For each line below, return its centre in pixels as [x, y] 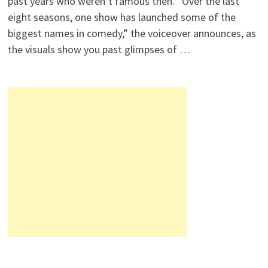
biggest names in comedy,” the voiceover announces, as [132, 33]
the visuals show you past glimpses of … [99, 50]
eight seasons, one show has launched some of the [122, 17]
